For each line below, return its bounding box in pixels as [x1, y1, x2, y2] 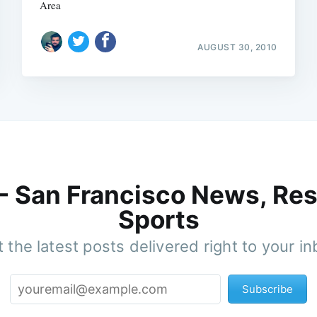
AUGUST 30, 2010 [197, 41, 277, 52]
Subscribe [242, 282, 293, 296]
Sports [117, 204, 200, 235]
